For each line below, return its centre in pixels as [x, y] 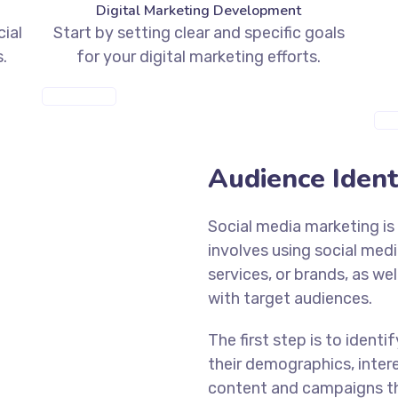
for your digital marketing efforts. [199, 57]
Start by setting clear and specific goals [199, 33]
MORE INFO [75, 97]
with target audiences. [290, 299]
